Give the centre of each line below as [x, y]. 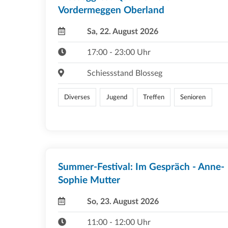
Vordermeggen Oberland [111, 10]
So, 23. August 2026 [123, 201]
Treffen [153, 97]
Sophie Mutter [89, 180]
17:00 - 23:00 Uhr [119, 52]
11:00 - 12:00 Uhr [119, 222]
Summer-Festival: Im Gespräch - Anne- [141, 167]
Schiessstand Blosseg [124, 73]
